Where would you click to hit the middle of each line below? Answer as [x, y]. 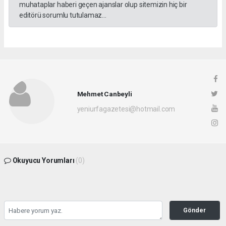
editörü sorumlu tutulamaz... [63, 15]
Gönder [195, 210]
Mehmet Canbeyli [104, 94]
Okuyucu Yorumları [43, 161]
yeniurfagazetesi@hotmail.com [126, 109]
